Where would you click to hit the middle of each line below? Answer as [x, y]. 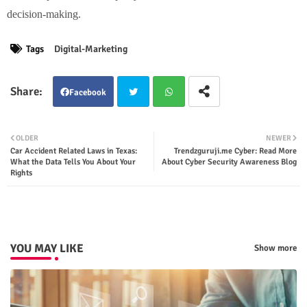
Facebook [88, 92]
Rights [21, 173]
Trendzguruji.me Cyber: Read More [235, 151]
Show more [275, 248]
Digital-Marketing [91, 49]
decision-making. [44, 14]
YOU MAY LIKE [47, 248]
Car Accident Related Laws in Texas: [74, 151]
